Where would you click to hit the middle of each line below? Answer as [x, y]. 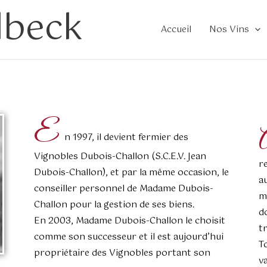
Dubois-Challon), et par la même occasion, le [131, 173]
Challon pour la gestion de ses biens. [114, 205]
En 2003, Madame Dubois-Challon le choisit [130, 221]
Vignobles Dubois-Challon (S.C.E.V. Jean [120, 156]
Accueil [176, 29]
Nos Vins [229, 29]
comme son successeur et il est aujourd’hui [129, 237]
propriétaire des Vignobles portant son [122, 253]
